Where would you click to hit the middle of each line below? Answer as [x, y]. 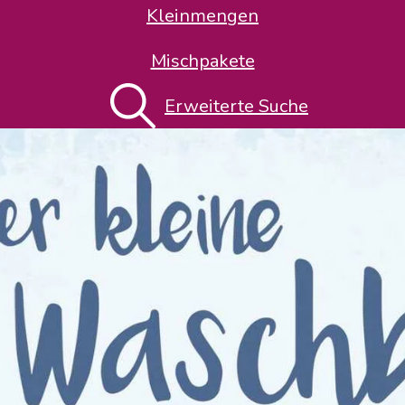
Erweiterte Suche [236, 106]
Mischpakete [202, 61]
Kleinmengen [202, 15]
